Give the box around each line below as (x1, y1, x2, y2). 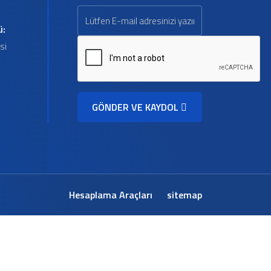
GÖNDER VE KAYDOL (92, 100, 181, 114)
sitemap (167, 188, 202, 202)
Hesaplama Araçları (69, 188, 152, 202)
